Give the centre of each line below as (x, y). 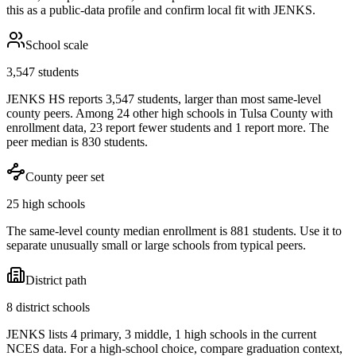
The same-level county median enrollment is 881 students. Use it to (174, 230)
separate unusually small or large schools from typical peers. (156, 245)
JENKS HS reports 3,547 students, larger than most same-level (164, 99)
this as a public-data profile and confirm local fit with (140, 10)
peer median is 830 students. (77, 141)
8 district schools (48, 307)
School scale (57, 44)
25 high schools (46, 203)
